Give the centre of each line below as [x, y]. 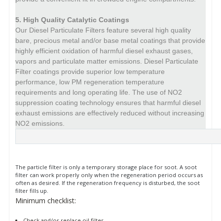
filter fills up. [32, 190]
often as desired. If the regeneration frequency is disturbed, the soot [108, 183]
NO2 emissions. [40, 123]
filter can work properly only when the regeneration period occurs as [109, 175]
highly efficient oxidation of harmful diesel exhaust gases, [104, 51]
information [31, 140]
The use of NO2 [157, 92]
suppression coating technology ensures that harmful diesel [108, 102]
